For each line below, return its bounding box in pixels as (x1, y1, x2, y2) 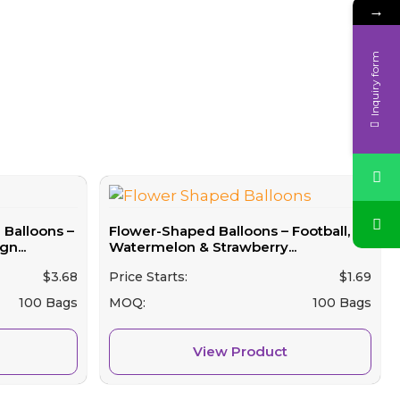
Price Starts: (109, 268, 188, 285)
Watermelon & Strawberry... (109, 238, 297, 256)
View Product (193, 342, 288, 360)
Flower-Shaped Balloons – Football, (109, 222, 351, 240)
